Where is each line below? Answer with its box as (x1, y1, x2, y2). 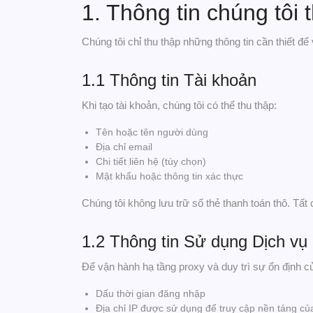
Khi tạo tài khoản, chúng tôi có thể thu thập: (82, 99, 277, 111)
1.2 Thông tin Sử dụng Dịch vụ (82, 232, 307, 251)
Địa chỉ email (96, 141, 152, 152)
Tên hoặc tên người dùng (96, 126, 208, 138)
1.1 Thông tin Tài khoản (82, 71, 256, 89)
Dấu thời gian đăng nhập (96, 288, 205, 299)
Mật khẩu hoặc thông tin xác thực (96, 170, 243, 182)
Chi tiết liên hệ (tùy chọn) (96, 156, 206, 167)
